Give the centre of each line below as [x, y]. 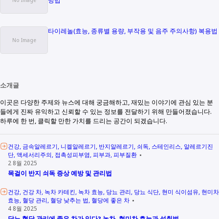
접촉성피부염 [73, 154]
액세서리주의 [34, 154]
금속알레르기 [40, 146]
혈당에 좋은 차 [111, 200]
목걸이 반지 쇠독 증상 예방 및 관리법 [60, 173]
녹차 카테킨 [60, 191]
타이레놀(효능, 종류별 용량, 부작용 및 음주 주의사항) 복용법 [133, 31]
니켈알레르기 [78, 146]
